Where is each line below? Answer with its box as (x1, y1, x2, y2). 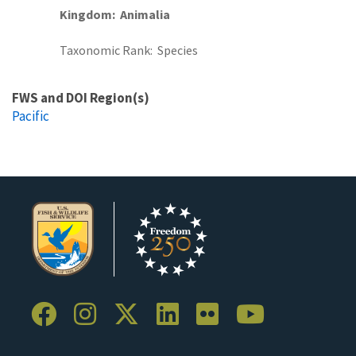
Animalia (120, 6, 170, 22)
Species (157, 41, 198, 58)
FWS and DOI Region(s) (12, 88, 149, 106)
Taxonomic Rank (60, 41, 150, 58)
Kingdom (60, 6, 112, 22)
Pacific (12, 106, 49, 125)
